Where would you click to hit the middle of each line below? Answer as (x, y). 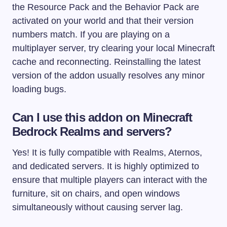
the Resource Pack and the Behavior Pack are (106, 7)
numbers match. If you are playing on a (91, 35)
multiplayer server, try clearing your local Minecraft (113, 48)
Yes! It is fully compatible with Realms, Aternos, (107, 153)
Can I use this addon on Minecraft (102, 118)
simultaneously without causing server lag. (98, 207)
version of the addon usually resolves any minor (108, 76)
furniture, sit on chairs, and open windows (96, 194)
